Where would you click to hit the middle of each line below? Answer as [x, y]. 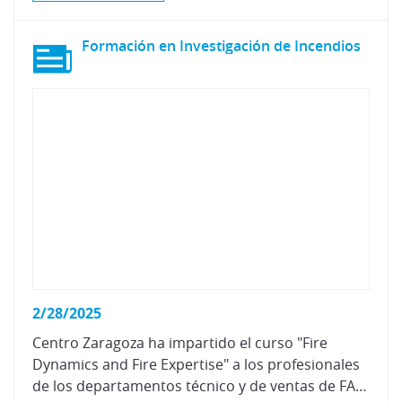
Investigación [225, 46]
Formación [118, 46]
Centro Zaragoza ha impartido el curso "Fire [180, 343]
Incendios [328, 46]
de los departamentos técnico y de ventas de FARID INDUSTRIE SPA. [361, 386]
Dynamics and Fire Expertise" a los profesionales [196, 364]
